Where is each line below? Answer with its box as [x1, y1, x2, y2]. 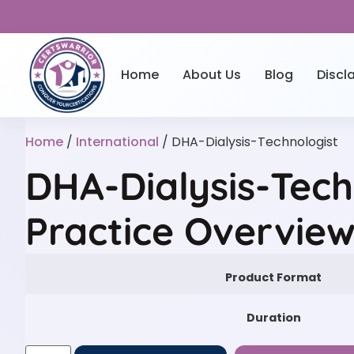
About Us [182, 65, 241, 84]
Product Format [225, 269, 322, 285]
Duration [246, 309, 301, 326]
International [76, 132, 159, 151]
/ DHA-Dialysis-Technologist [159, 132, 338, 151]
